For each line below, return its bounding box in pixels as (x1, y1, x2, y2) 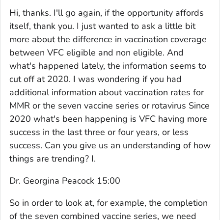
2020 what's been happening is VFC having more (9, 112, 207, 125)
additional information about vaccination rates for (9, 86, 204, 98)
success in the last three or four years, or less (9, 126, 189, 138)
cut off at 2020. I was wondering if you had (9, 73, 182, 85)
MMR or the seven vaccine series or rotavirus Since (9, 99, 210, 111)
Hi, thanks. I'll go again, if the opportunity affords (9, 6, 204, 19)
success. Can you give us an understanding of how (9, 139, 211, 151)
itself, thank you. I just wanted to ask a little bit (9, 20, 195, 32)
